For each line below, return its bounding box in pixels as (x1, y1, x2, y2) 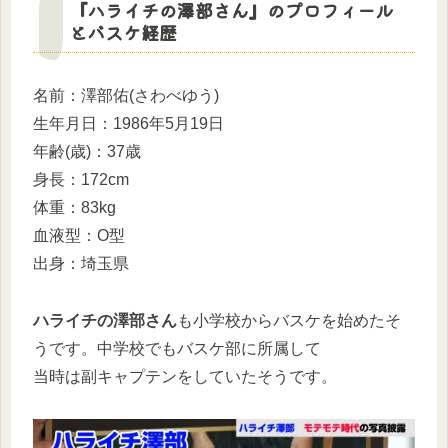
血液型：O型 (33, 226, 125, 244)
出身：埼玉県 (33, 254, 129, 272)
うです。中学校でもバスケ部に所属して (33, 339, 321, 357)
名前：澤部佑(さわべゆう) (33, 86, 219, 104)
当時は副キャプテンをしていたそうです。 (33, 367, 337, 385)
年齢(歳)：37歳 (33, 142, 141, 160)
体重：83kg (33, 198, 116, 216)
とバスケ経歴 (69, 18, 177, 45)
